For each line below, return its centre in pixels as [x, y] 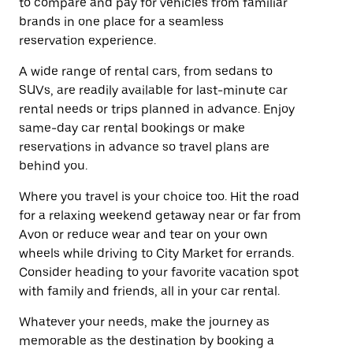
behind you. [53, 166]
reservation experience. [87, 41]
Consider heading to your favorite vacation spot [159, 272]
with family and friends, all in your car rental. [149, 291]
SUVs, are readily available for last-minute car [153, 90]
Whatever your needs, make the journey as [144, 322]
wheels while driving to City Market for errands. [156, 253]
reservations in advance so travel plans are [144, 147]
